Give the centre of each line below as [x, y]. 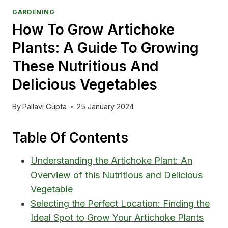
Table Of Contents [70, 138]
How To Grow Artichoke [93, 29]
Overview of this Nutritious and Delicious [117, 175]
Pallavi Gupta [45, 107]
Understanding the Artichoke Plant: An [111, 161]
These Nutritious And [85, 66]
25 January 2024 [106, 107]
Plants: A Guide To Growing [106, 48]
